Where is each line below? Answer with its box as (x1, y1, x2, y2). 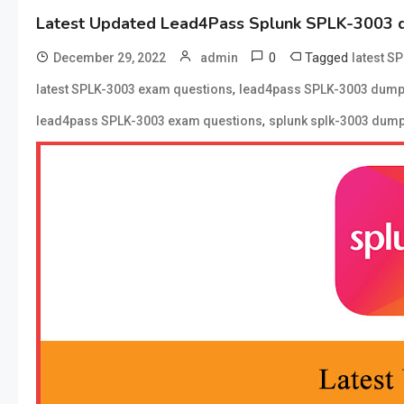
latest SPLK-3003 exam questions (36, 82, 233, 96)
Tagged (305, 50, 352, 66)
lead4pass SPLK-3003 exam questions (36, 114, 262, 128)
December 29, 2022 (53, 50, 166, 65)
